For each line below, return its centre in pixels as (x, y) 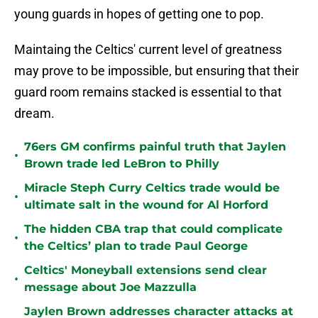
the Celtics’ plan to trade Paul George (136, 246)
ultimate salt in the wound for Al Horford (146, 205)
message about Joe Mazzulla (110, 287)
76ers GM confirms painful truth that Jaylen (155, 147)
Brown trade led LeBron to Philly (122, 164)
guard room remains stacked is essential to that (148, 92)
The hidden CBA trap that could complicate (153, 229)
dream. (34, 114)
